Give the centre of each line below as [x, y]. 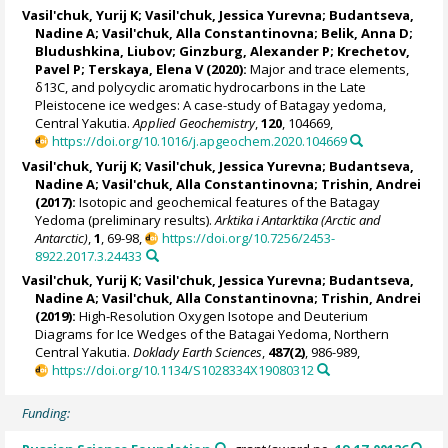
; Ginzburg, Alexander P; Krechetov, [291, 51]
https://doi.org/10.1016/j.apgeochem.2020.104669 [199, 141]
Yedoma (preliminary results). [125, 219]
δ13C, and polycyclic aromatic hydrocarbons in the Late [201, 87]
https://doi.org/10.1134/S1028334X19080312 [182, 370]
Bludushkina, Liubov [104, 51]
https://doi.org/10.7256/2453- [248, 237]
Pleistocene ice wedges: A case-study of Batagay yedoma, [211, 105]
